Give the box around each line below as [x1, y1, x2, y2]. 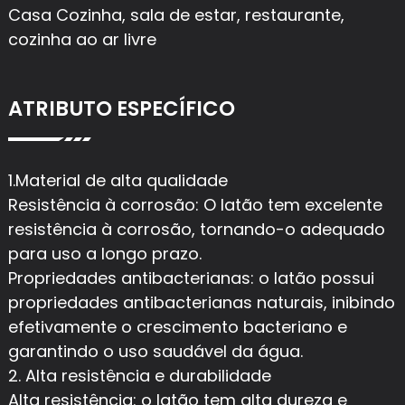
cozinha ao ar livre [7, 27, 156, 51]
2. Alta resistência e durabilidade [7, 363, 271, 387]
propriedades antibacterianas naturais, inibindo [7, 290, 395, 314]
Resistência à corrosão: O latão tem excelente [7, 193, 382, 216]
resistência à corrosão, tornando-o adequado [7, 217, 385, 240]
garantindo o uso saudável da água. [7, 339, 303, 363]
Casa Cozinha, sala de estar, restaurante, [7, 3, 344, 26]
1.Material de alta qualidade [7, 168, 228, 192]
